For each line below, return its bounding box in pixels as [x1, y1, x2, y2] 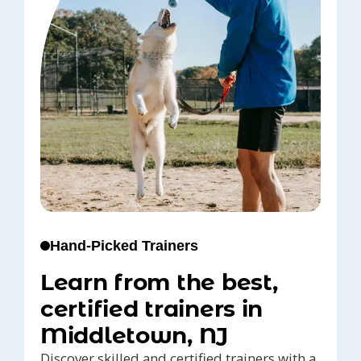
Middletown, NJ [40, 322, 229, 350]
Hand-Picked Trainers [50, 238, 198, 255]
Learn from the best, [40, 268, 278, 297]
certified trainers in [40, 295, 263, 323]
